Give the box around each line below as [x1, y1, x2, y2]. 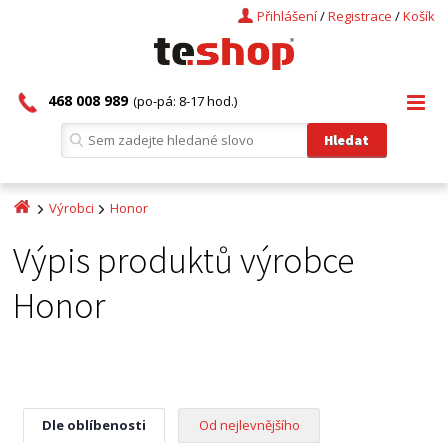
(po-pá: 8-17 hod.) [133, 92, 238, 110]
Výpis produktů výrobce [13, 238, 355, 283]
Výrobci [49, 199, 95, 217]
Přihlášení [256, 7, 317, 25]
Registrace [327, 7, 392, 25]
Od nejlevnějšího [198, 416, 300, 434]
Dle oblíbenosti [42, 416, 147, 434]
